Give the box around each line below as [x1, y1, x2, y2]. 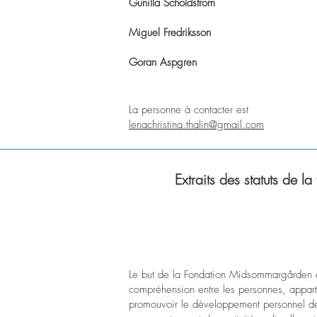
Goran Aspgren [129, 55, 197, 69]
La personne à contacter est [129, 103, 252, 117]
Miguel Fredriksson [129, 25, 211, 40]
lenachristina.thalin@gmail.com [129, 117, 264, 132]
